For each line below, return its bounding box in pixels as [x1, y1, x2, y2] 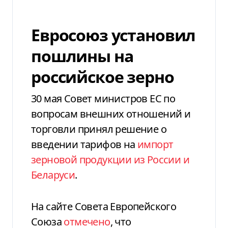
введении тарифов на [31, 137, 137, 152]
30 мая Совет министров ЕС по [31, 92, 176, 106]
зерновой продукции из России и [31, 153, 189, 167]
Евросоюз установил [31, 24, 196, 46]
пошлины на [31, 45, 133, 67]
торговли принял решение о [31, 122, 166, 136]
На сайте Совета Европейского [31, 199, 177, 214]
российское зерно [31, 66, 174, 88]
